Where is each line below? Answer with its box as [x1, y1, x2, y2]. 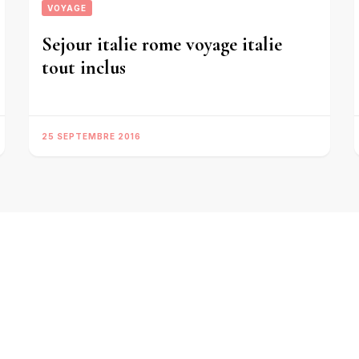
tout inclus [42, 56, 127, 80]
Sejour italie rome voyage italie [42, 33, 283, 57]
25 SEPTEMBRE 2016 [42, 131, 142, 142]
